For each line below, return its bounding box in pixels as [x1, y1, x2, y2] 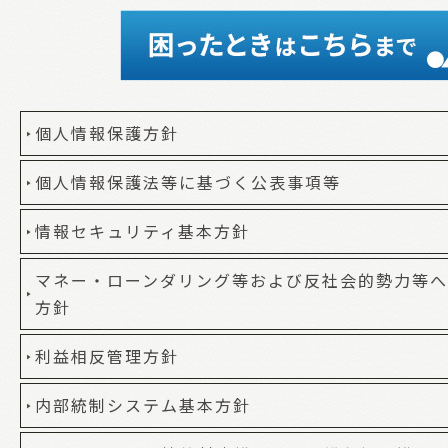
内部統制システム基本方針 [35, 392, 251, 417]
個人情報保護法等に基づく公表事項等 [35, 169, 341, 194]
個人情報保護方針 [35, 120, 179, 145]
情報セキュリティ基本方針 [35, 218, 250, 243]
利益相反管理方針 [35, 343, 179, 368]
